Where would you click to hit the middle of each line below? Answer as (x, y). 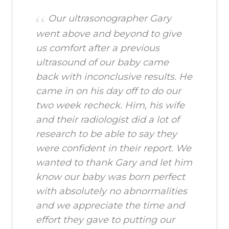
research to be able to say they (106, 134)
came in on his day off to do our (108, 91)
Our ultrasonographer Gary (110, 19)
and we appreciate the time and (110, 206)
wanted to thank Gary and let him (114, 163)
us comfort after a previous (98, 48)
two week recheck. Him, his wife (110, 106)
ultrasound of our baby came (102, 63)
